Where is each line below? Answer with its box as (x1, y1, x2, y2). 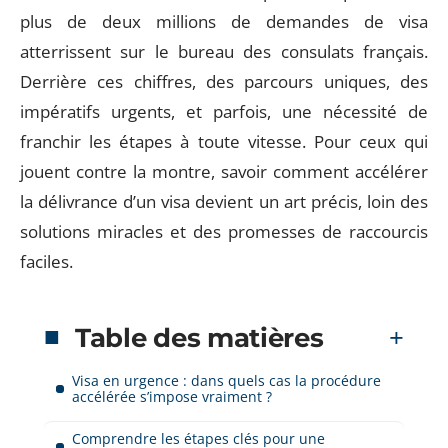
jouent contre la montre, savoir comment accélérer (20, 160, 428, 183)
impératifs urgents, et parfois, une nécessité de (20, 100, 428, 123)
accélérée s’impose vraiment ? (72, 386, 272, 406)
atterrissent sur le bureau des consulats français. (20, 40, 428, 63)
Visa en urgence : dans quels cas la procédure (72, 370, 381, 390)
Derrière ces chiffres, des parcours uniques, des (20, 70, 428, 93)
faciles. (20, 250, 73, 273)
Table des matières (75, 321, 324, 354)
